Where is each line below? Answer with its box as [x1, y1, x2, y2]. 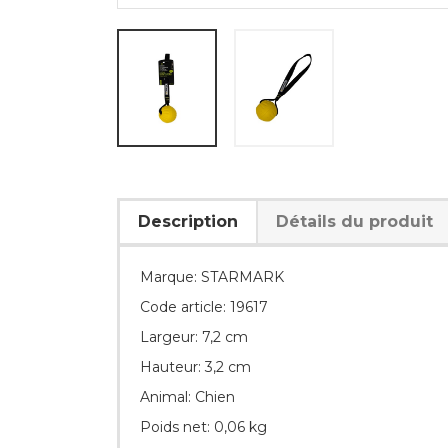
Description [138, 211, 238, 231]
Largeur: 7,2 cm [140, 327, 248, 346]
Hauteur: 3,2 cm [140, 357, 251, 376]
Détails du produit [276, 211, 433, 231]
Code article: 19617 [140, 297, 268, 316]
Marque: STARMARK [140, 267, 284, 286]
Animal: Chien [140, 387, 235, 406]
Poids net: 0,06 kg [140, 417, 267, 436]
